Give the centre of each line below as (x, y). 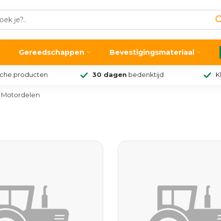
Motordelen (20, 95)
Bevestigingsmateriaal (152, 52)
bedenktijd (145, 75)
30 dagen (109, 75)
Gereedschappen (52, 52)
